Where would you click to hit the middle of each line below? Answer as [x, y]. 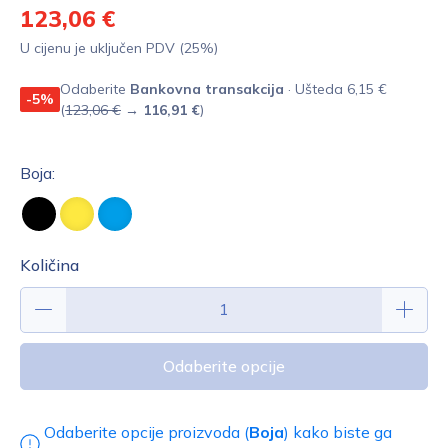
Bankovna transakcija [207, 88]
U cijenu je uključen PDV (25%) [119, 47]
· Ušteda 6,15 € [335, 88]
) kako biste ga [338, 431]
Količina [49, 264]
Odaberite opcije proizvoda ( [146, 431]
